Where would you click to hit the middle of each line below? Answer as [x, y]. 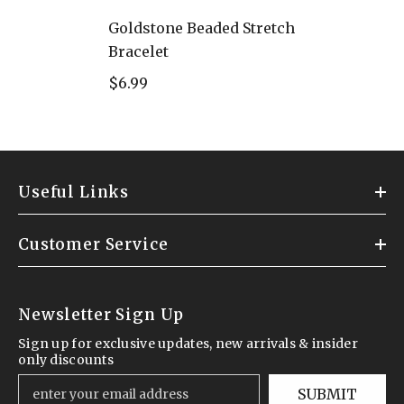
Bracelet [138, 52]
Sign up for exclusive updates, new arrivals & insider [188, 344]
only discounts [66, 360]
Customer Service [93, 245]
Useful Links [74, 193]
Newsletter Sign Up [101, 315]
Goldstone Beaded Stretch [201, 28]
